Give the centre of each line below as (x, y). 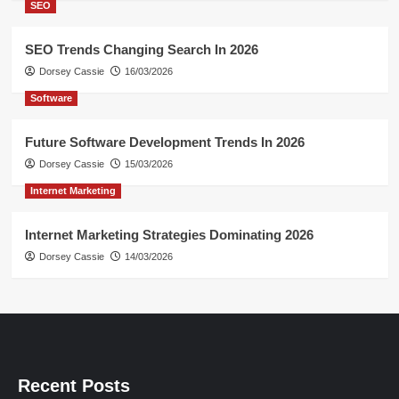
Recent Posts (74, 386)
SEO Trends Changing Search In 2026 (141, 50)
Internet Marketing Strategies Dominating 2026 (169, 235)
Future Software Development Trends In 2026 (164, 142)
